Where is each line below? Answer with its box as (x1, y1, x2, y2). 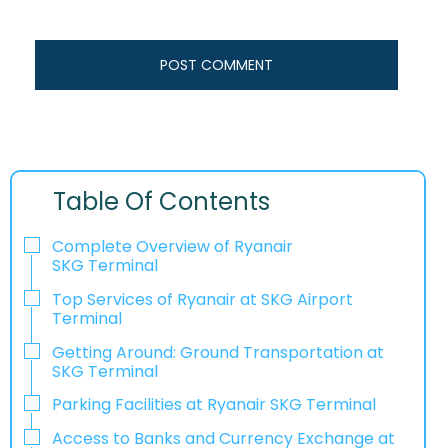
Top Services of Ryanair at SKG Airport (52, 287, 353, 311)
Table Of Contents (53, 185, 271, 219)
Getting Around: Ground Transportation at (52, 340, 384, 364)
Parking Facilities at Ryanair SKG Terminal (52, 393, 376, 417)
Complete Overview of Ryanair (52, 235, 293, 259)
